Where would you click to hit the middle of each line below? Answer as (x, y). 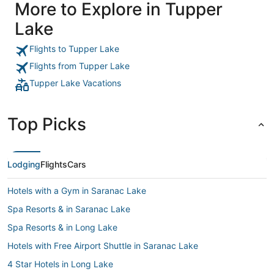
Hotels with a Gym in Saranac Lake (77, 190)
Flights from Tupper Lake (80, 65)
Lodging (24, 164)
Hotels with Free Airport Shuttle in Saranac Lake (103, 245)
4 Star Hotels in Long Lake (60, 264)
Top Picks (47, 124)
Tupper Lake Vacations (75, 83)
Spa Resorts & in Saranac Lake (69, 209)
